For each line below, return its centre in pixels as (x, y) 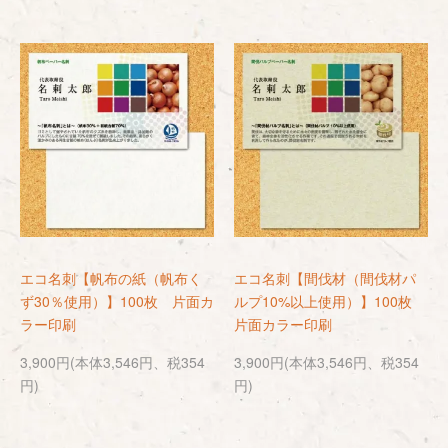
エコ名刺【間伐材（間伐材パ (325, 278)
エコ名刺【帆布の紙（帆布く (111, 278)
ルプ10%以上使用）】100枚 (330, 301)
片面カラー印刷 (283, 324)
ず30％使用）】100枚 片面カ (117, 301)
